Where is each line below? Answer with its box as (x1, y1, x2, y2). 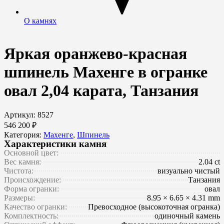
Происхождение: (4, 175, 61, 184)
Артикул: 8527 (4, 110, 53, 119)
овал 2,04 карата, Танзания (4, 81, 198, 99)
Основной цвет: (4, 148, 58, 157)
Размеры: (4, 193, 35, 202)
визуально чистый (157, 166, 220, 175)
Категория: (4, 130, 43, 139)
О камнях (24, 16, 56, 25)
